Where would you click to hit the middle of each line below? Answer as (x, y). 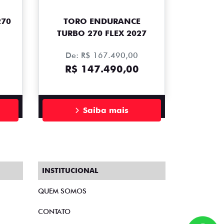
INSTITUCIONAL (70, 171)
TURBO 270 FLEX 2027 (102, 33)
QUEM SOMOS (62, 191)
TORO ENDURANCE (102, 21)
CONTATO (54, 212)
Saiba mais (106, 110)
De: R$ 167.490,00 (102, 55)
